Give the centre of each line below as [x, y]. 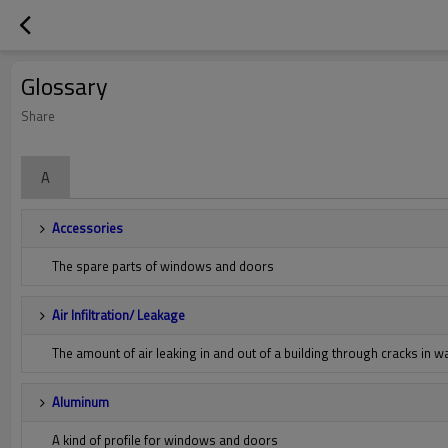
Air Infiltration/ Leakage [118, 315]
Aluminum [80, 402]
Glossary [64, 86]
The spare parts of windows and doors [163, 266]
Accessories [87, 228]
